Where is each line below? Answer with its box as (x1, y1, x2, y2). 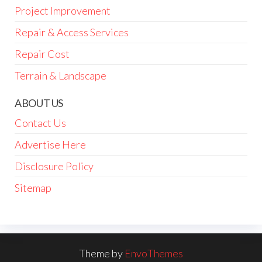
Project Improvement (15, 4, 111, 17)
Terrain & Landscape (15, 68, 106, 82)
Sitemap (15, 181, 51, 194)
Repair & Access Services (15, 25, 129, 39)
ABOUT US (15, 96, 64, 109)
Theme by (79, 246, 125, 260)
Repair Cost (15, 47, 70, 60)
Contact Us (15, 116, 66, 129)
